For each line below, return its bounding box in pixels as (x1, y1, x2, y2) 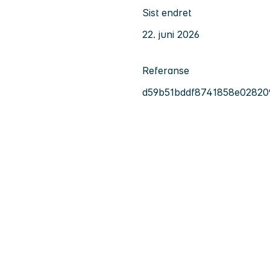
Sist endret (142, 6, 191, 19)
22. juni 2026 (142, 28, 199, 40)
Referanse (142, 64, 189, 77)
